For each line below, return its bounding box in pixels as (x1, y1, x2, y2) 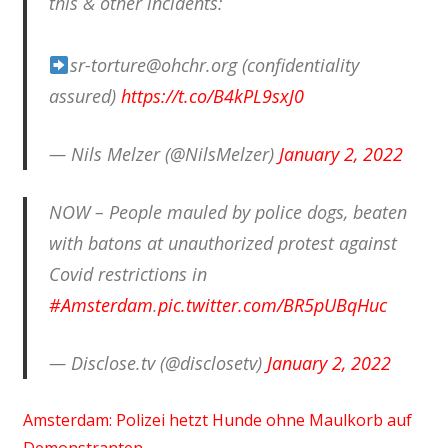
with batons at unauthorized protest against (49, 230, 397, 255)
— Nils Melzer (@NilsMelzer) (49, 141, 279, 166)
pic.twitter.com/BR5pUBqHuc (158, 292, 387, 317)
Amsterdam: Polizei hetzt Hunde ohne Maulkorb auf (22, 408, 412, 431)
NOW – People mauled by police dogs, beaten (49, 199, 407, 224)
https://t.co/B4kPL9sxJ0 (121, 83, 304, 108)
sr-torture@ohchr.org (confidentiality (69, 52, 359, 77)
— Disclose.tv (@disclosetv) (49, 350, 267, 375)
